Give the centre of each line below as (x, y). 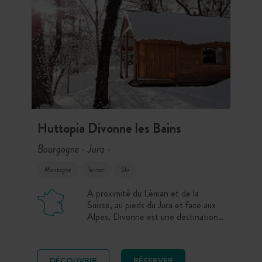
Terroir (96, 169)
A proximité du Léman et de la (143, 194)
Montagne (58, 169)
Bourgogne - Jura (72, 149)
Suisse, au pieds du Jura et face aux (151, 205)
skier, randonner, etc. (126, 240)
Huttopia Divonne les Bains (109, 128)
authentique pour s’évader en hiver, (152, 229)
